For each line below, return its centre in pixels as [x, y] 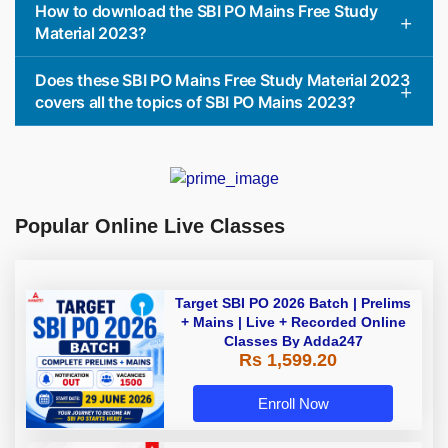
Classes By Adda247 [293, 341]
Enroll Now [293, 403]
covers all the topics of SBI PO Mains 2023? [195, 102]
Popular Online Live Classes [150, 226]
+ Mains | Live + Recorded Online [293, 322]
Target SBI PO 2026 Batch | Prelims [293, 303]
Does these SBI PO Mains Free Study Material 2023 [222, 80]
